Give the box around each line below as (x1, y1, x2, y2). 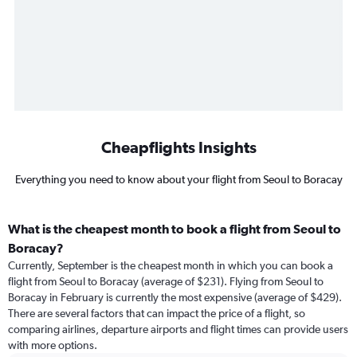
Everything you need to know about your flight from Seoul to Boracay (14, 173, 343, 186)
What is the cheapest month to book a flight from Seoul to (8, 222, 341, 236)
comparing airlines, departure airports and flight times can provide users (8, 323, 348, 335)
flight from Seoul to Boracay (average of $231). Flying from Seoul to (8, 275, 324, 288)
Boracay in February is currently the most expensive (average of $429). (8, 291, 342, 304)
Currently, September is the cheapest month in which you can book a (8, 259, 333, 272)
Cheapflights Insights (100, 138, 257, 156)
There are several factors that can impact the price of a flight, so (8, 307, 305, 320)
